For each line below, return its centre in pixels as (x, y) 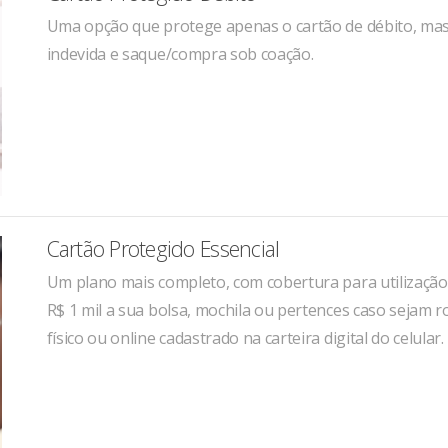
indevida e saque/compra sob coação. (180, 53)
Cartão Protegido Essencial (163, 249)
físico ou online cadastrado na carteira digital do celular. (245, 338)
